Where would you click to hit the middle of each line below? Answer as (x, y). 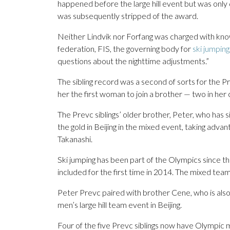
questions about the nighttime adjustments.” (133, 61)
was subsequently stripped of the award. (128, 16)
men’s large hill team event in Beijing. (120, 205)
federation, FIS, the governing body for (125, 49)
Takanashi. (75, 139)
